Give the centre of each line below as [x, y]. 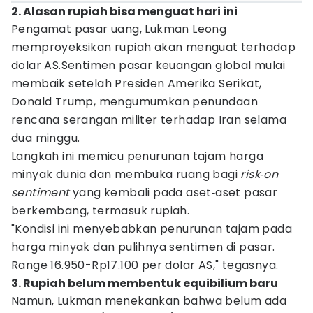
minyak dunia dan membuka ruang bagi [126, 174]
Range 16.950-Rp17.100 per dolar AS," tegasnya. [145, 265]
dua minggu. [46, 138]
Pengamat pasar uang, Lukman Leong [119, 29]
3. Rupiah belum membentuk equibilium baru [145, 283]
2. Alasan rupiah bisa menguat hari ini [124, 12]
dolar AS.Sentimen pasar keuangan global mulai [148, 65]
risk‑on [260, 174]
